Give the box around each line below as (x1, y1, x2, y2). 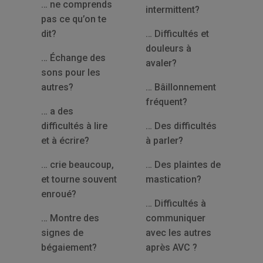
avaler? (145, 58, 177, 69)
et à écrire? (41, 135, 89, 146)
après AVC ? (145, 242, 197, 253)
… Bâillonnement (145, 82, 216, 93)
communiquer (145, 213, 205, 224)
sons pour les (41, 67, 100, 78)
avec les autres (145, 227, 211, 238)
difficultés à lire (41, 120, 107, 131)
